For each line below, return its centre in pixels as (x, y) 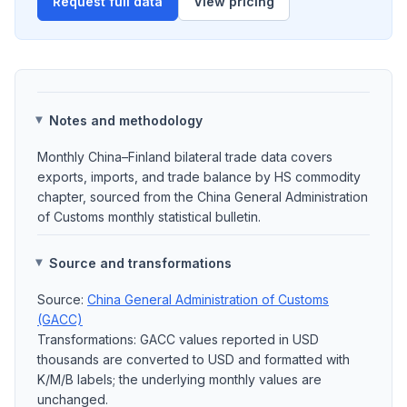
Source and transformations (141, 263)
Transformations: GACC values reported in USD (178, 339)
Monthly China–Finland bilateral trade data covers (185, 157)
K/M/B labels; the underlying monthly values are (179, 379)
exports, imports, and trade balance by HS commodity (199, 177)
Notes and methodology (126, 120)
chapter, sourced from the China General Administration (203, 197)
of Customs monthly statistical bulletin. (149, 217)
